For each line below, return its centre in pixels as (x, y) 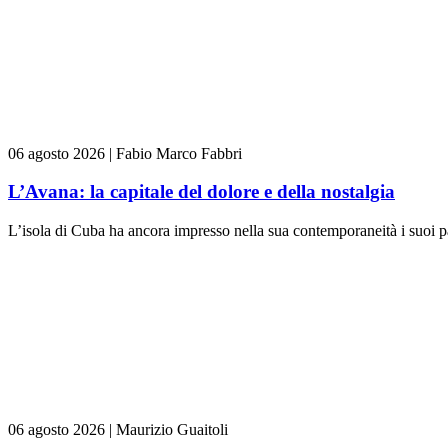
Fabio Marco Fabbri (179, 153)
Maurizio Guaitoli (172, 430)
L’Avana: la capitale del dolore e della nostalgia (201, 192)
